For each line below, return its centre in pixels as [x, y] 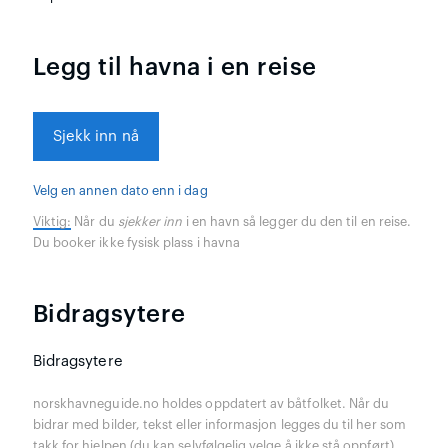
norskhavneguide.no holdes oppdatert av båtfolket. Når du [211, 403]
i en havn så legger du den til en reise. [297, 221]
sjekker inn [150, 221]
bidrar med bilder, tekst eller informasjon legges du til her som [219, 424]
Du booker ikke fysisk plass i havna [136, 242]
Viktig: [52, 221]
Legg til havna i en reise [174, 66]
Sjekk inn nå [95, 136]
